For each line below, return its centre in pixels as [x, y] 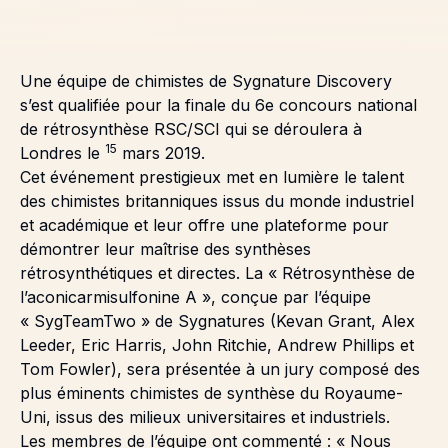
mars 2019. [161, 153]
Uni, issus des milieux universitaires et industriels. [205, 417]
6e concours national [336, 105]
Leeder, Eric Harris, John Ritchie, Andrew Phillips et [217, 345]
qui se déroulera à [291, 129]
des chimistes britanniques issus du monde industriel [217, 201]
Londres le [62, 153]
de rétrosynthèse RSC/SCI [120, 129]
